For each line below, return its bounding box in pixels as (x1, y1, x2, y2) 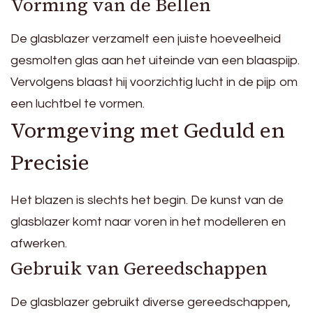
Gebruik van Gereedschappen (10, 256, 268, 282)
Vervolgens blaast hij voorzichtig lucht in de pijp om (10, 75, 298, 89)
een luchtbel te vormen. (10, 97, 145, 111)
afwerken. (10, 237, 67, 251)
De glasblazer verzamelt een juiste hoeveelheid (10, 32, 281, 46)
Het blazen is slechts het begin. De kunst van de (10, 194, 284, 208)
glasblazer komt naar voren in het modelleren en (10, 215, 286, 229)
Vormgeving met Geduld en (10, 116, 285, 145)
